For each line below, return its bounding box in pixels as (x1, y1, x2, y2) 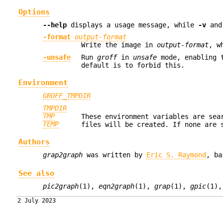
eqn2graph (99, 182, 135, 191)
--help (43, 20, 67, 29)
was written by (83, 151, 147, 159)
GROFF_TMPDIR (43, 92, 91, 100)
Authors (18, 137, 50, 147)
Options (18, 7, 50, 16)
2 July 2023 (17, 197, 56, 204)
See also (18, 168, 54, 178)
